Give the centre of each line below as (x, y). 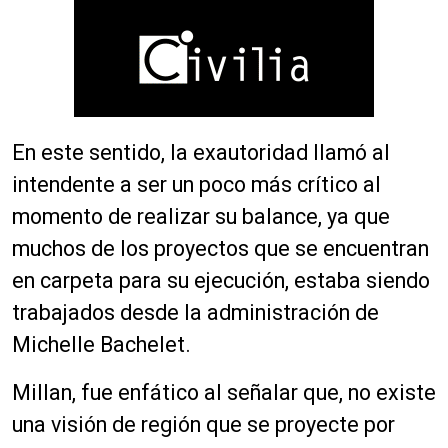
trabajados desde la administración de (195, 313)
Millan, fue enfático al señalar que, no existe (224, 393)
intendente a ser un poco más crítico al (196, 185)
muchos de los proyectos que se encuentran (220, 249)
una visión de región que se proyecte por (203, 425)
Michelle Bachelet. (101, 345)
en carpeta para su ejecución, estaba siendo (221, 281)
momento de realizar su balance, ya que (201, 217)
